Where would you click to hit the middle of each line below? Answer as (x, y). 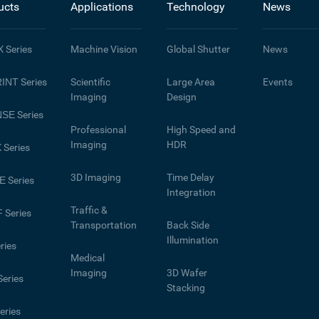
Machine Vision (104, 49)
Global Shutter (198, 49)
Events (277, 82)
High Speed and (201, 130)
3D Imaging (95, 178)
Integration (191, 193)
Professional (98, 130)
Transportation (103, 225)
